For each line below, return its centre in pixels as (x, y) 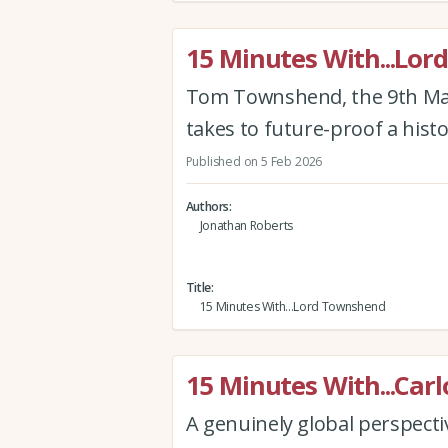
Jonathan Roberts (246, 225)
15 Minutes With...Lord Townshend (292, 306)
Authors (207, 206)
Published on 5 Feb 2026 (254, 161)
